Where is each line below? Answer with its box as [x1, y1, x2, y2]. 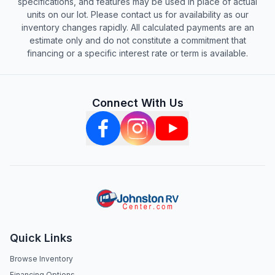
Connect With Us [91, 96, 184, 109]
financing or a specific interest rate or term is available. [27, 48, 248, 58]
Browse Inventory [10, 254, 73, 263]
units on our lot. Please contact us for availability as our [26, 9, 249, 20]
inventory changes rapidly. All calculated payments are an [21, 22, 254, 33]
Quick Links [10, 231, 72, 244]
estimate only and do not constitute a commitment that [29, 35, 246, 45]
